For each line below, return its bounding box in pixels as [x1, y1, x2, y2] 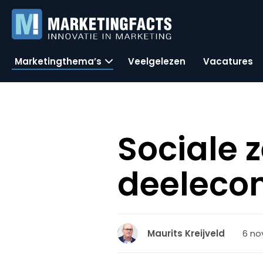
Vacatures [203, 55, 253, 68]
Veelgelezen [128, 55, 186, 68]
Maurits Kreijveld [147, 227, 225, 240]
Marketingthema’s [15, 55, 102, 68]
